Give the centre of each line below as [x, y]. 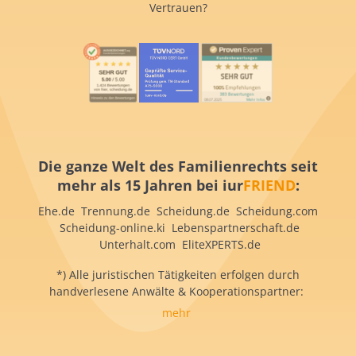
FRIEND [269, 185]
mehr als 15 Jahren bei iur [150, 185]
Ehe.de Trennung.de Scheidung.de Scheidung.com [178, 211]
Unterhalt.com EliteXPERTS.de [178, 244]
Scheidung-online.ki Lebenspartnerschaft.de [178, 227]
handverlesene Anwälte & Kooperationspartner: [178, 291]
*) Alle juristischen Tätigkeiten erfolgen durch [178, 274]
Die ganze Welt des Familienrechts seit [178, 166]
